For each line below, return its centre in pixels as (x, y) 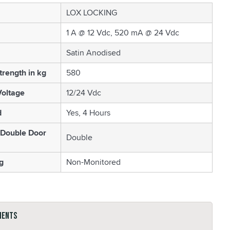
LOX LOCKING (91, 13)
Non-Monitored (93, 162)
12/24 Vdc (83, 93)
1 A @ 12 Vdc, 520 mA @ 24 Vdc (122, 33)
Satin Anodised (93, 53)
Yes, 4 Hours (88, 113)
